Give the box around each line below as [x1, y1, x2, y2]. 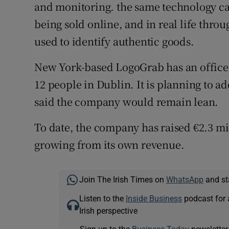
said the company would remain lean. [34, 94, 219, 109]
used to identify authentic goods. [34, 34, 194, 49]
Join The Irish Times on [79, 175, 166, 184]
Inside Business [125, 194, 182, 203]
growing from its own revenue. [34, 137, 185, 152]
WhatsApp [166, 175, 203, 184]
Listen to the [79, 194, 126, 203]
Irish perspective [79, 207, 138, 215]
